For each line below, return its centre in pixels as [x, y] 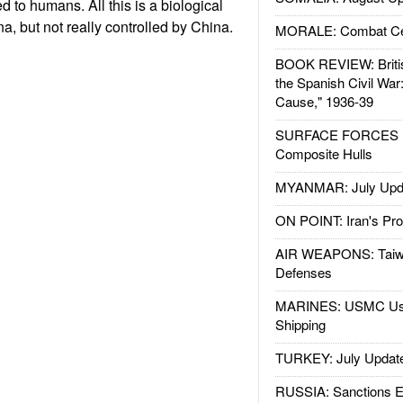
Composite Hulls [323, 153]
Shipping [300, 324]
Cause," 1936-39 [324, 101]
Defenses [303, 272]
